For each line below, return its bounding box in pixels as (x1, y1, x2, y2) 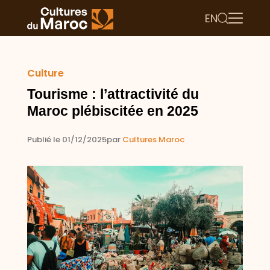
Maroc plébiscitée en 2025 (27, 102, 198, 119)
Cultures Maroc (122, 134, 184, 146)
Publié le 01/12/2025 (27, 134, 107, 146)
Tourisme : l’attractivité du (27, 86, 199, 102)
